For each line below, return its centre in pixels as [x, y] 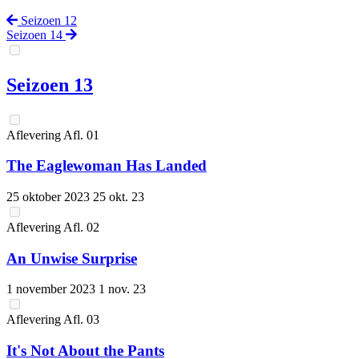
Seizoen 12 [47, 20]
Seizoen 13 [50, 85]
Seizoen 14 [36, 34]
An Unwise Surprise [72, 258]
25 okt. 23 [119, 196]
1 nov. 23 [122, 289]
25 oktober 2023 [50, 196]
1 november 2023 [52, 289]
